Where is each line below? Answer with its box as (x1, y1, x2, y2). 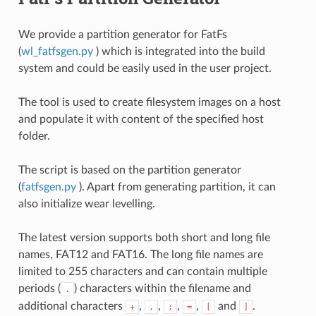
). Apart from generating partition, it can (78, 181, 276, 193)
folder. (18, 130, 50, 142)
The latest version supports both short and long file (18, 231, 270, 243)
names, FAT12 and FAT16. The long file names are (18, 248, 263, 260)
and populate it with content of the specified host (18, 113, 264, 125)
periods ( (18, 282, 61, 294)
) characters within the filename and (73, 282, 251, 294)
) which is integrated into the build (95, 45, 265, 57)
